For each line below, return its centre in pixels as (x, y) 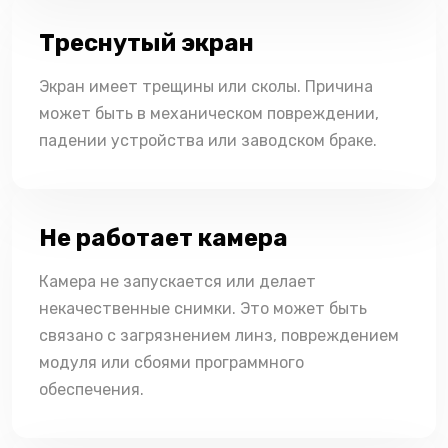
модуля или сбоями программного (171, 362)
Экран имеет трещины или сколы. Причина (206, 86)
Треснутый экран (146, 42)
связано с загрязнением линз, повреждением (219, 335)
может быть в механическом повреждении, (209, 113)
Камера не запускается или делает (177, 281)
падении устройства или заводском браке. (208, 140)
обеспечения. (91, 389)
